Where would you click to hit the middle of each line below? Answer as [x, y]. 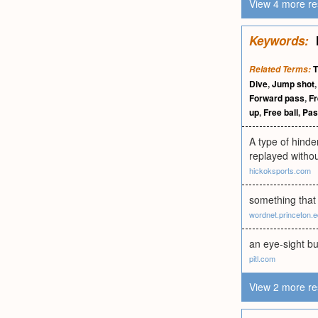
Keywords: [279, 40]
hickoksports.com [280, 170]
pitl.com [262, 258]
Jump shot [293, 84]
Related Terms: [280, 69]
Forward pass [277, 98]
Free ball [281, 112]
